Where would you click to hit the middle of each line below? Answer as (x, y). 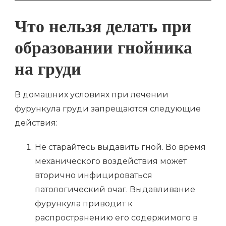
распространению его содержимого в (116, 218)
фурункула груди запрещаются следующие (108, 109)
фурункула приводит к (84, 204)
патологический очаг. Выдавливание (115, 190)
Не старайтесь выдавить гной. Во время (120, 147)
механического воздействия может (111, 161)
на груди (48, 72)
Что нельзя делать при (103, 30)
